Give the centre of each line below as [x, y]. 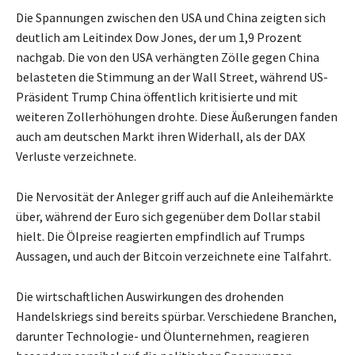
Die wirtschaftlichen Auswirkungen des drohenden [150, 297]
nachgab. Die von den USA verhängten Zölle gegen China [168, 57]
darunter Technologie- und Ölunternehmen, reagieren [162, 336]
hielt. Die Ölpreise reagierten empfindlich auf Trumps [160, 237]
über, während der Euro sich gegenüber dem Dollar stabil [168, 217]
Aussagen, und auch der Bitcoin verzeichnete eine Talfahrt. [174, 256]
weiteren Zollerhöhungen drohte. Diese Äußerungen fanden [177, 117]
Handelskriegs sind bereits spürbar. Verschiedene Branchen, [176, 317]
